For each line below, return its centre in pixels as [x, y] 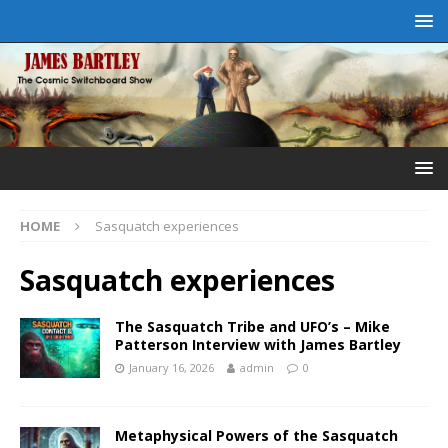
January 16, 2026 [171, 367]
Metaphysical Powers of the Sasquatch [256, 435]
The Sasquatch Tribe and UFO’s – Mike [252, 326]
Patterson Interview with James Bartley [258, 344]
